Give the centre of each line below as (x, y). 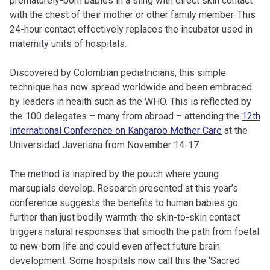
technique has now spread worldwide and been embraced (131, 87)
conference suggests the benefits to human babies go (124, 202)
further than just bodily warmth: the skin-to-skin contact (125, 217)
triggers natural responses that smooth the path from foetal (134, 231)
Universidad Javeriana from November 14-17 (104, 145)
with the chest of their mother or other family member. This (133, 14)
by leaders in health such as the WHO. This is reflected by (130, 101)
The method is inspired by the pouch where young (114, 174)
